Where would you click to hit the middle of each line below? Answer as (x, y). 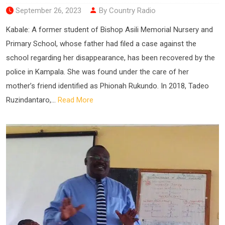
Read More (76, 100)
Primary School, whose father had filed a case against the (101, 43)
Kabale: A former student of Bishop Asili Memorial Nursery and (109, 29)
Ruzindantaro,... (32, 100)
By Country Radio (126, 10)
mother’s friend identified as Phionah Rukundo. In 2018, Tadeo (107, 86)
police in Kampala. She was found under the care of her (97, 72)
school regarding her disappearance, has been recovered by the (110, 58)
